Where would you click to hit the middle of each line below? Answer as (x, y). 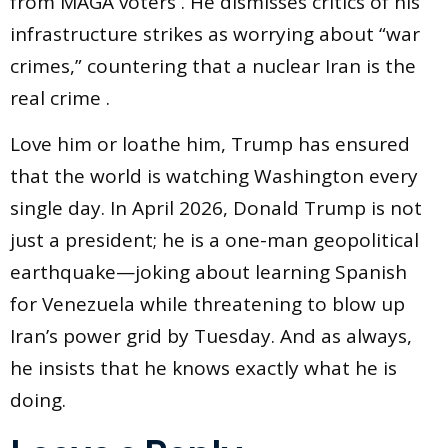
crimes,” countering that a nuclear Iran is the (213, 65)
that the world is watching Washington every (214, 176)
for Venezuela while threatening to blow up (207, 304)
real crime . (60, 97)
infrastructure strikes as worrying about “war (215, 33)
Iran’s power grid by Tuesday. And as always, (211, 336)
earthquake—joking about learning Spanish (208, 272)
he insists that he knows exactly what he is (203, 368)
